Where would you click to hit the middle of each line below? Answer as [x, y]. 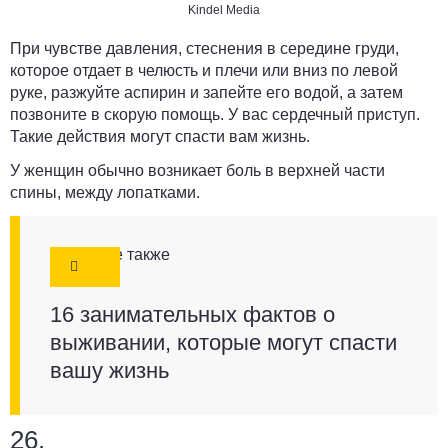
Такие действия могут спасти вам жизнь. [160, 137]
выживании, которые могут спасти [223, 343]
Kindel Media [224, 10]
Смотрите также [110, 255]
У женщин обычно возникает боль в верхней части [197, 171]
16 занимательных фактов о [192, 315]
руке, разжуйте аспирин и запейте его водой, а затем [206, 93]
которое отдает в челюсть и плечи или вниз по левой [204, 71]
